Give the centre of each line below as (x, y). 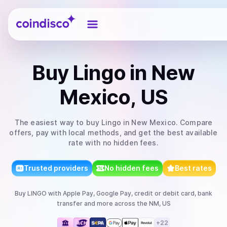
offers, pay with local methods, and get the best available (113, 133)
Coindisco (34, 17)
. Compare (194, 122)
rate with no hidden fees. (113, 143)
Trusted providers (56, 168)
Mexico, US (113, 97)
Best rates (193, 168)
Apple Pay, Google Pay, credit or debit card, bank (138, 193)
